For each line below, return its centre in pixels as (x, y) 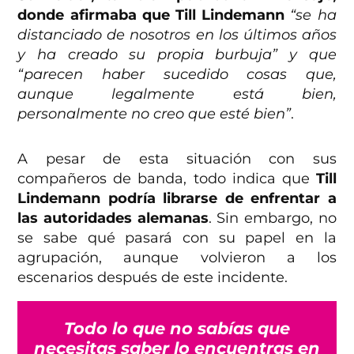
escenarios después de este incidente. (153, 277)
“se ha (313, 15)
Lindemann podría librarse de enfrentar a (177, 198)
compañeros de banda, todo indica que (167, 178)
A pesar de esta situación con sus (177, 158)
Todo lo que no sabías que (177, 328)
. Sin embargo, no (272, 218)
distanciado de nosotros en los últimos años (177, 34)
